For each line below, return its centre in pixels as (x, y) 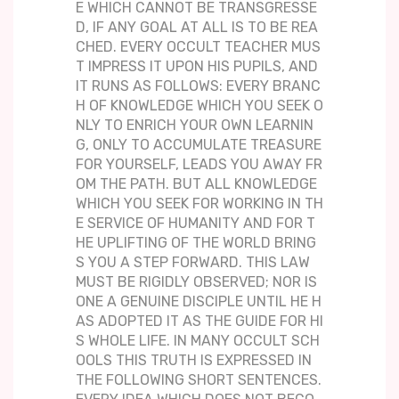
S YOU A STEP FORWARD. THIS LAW (193, 263)
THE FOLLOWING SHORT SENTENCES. (199, 380)
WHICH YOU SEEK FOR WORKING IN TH (199, 204)
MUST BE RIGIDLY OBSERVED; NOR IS (196, 282)
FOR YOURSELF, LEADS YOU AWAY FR (199, 165)
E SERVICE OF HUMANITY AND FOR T (195, 224)
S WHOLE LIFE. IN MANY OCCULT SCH (198, 341)
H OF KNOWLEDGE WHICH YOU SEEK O (199, 106)
